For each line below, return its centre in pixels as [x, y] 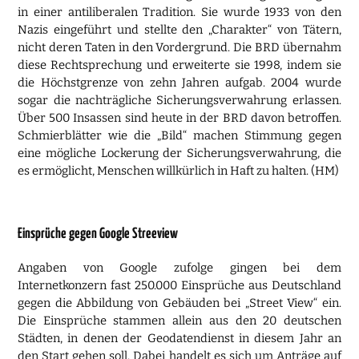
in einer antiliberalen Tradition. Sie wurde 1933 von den [179, 12]
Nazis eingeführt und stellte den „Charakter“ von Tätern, [179, 30]
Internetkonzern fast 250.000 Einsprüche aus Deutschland [179, 285]
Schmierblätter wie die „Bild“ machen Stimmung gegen [179, 136]
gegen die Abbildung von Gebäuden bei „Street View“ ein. [179, 303]
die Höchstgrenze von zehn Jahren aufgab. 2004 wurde [179, 83]
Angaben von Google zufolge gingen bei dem [179, 267]
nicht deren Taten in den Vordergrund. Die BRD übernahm [179, 48]
